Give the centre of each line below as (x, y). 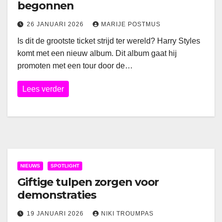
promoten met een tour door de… (75, 66)
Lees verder (43, 89)
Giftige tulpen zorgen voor (88, 182)
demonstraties (57, 195)
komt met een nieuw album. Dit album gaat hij (97, 53)
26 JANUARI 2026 (56, 24)
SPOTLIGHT (65, 166)
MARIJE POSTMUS (131, 24)
